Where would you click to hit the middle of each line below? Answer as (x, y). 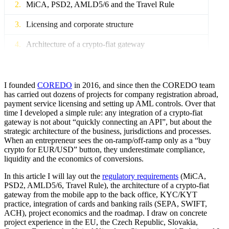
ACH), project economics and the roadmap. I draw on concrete (106, 213)
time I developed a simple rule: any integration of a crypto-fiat (103, 112)
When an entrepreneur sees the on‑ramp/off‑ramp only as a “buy (107, 140)
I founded (21, 85)
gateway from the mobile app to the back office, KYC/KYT (101, 194)
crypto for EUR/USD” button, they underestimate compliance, (105, 149)
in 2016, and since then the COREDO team (143, 85)
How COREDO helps (66, 203)
